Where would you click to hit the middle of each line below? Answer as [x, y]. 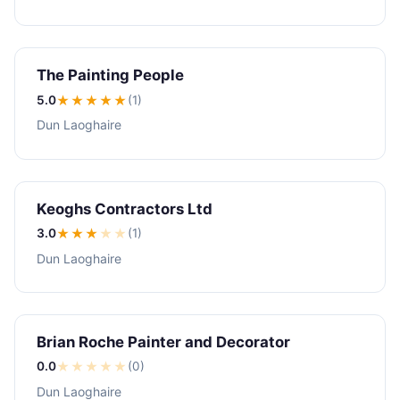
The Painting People [110, 75]
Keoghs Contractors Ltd [125, 208]
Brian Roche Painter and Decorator [163, 342]
